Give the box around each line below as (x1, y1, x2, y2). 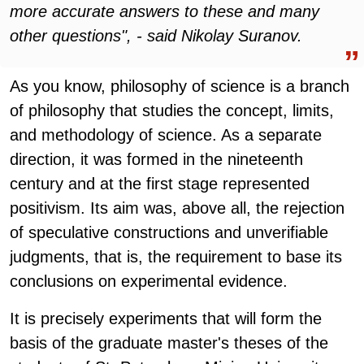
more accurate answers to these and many (10, 2, 319, 20)
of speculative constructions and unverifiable (10, 223, 328, 241)
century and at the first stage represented (10, 175, 310, 193)
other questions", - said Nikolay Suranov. (10, 27, 302, 45)
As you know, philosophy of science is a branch (10, 77, 349, 95)
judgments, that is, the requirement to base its (10, 248, 342, 266)
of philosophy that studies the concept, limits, (10, 102, 334, 119)
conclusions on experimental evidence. (10, 272, 288, 290)
